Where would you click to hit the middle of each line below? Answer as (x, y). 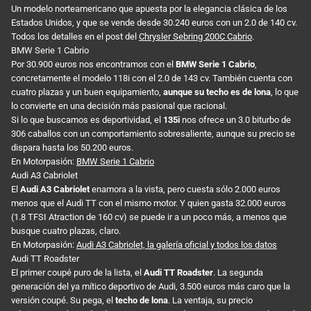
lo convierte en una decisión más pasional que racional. (119, 106)
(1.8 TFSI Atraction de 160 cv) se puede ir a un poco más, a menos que (149, 217)
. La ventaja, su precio (210, 300)
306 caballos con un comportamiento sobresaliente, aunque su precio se (153, 133)
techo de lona (142, 300)
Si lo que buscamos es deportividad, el (87, 119)
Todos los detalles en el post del (75, 36)
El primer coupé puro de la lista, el (77, 272)
